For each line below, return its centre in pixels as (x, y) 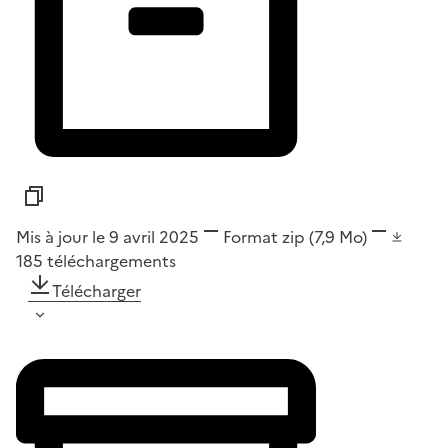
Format (250, 237)
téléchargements (111, 261)
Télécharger (96, 291)
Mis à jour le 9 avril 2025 (107, 237)
